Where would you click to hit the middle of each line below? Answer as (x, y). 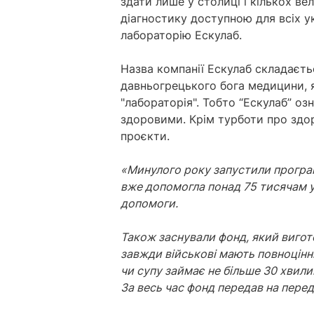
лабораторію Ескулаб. (181, 35)
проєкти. (147, 136)
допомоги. (151, 204)
